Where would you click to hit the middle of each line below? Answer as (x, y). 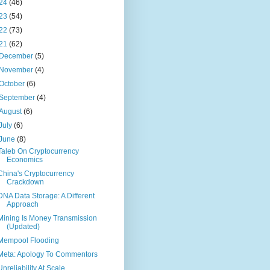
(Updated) (23, 227)
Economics (24, 160)
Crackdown (25, 182)
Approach (22, 205)
